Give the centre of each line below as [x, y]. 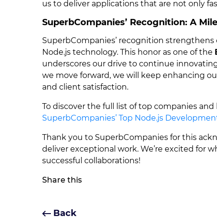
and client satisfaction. [85, 87]
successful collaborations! [91, 161]
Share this [62, 180]
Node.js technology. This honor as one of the [128, 52]
